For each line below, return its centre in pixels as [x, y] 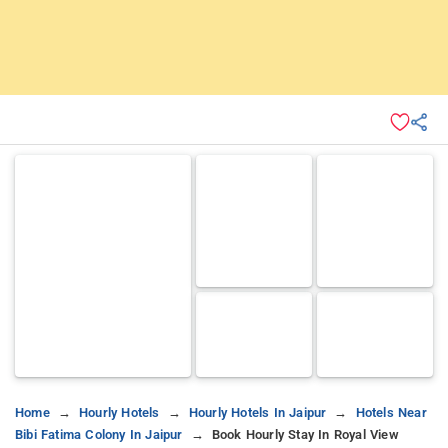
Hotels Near [391, 412]
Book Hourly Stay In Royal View [305, 434]
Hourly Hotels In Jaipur [257, 412]
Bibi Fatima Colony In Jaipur [99, 434]
